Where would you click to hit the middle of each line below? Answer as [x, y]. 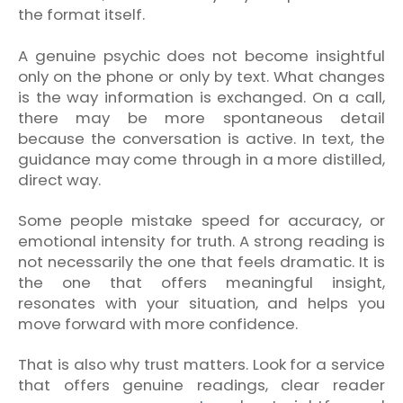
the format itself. [81, 15]
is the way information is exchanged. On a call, [201, 97]
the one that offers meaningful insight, [201, 283]
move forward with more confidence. [158, 324]
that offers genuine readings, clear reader [201, 385]
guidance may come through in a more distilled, [201, 159]
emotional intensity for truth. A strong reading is [201, 242]
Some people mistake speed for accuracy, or [201, 221]
